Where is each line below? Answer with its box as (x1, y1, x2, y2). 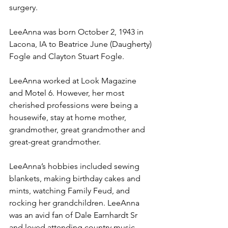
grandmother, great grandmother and (9, 125, 147, 134)
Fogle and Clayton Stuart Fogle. (9, 51, 124, 61)
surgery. (9, 3, 38, 12)
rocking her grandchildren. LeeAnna (9, 198, 141, 208)
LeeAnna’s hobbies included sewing (9, 161, 141, 171)
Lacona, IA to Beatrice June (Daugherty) (9, 39, 154, 49)
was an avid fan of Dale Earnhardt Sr (9, 210, 139, 220)
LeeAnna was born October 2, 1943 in (9, 27, 146, 37)
